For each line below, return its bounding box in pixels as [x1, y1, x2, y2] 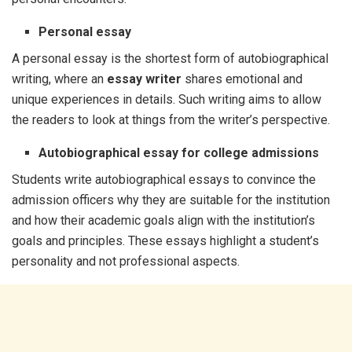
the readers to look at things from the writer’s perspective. [12, 112, 330, 127]
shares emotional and [181, 71, 302, 86]
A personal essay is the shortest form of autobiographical [12, 51, 328, 66]
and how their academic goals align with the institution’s [12, 213, 315, 228]
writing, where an [12, 71, 107, 86]
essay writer [107, 71, 181, 86]
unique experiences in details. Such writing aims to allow [12, 92, 321, 107]
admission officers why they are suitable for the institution [12, 192, 330, 207]
